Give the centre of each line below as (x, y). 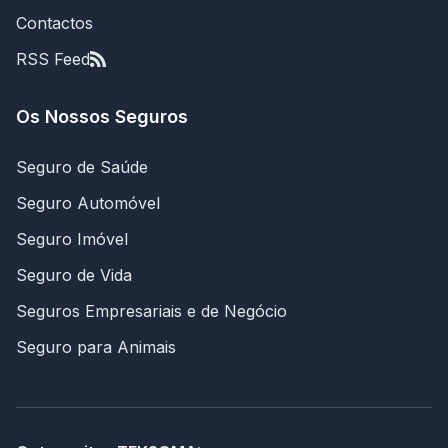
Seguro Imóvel (72, 239)
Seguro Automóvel (88, 203)
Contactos (54, 23)
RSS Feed (53, 59)
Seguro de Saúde (82, 167)
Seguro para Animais (96, 347)
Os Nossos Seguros (102, 116)
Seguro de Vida (74, 275)
